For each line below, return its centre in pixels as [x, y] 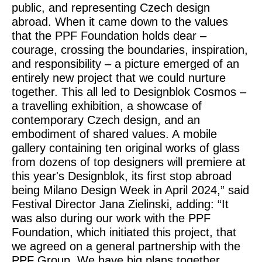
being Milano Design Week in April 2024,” [120, 190]
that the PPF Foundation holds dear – [109, 36]
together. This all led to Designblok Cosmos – [129, 92]
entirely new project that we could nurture [119, 78]
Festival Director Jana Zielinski [90, 204]
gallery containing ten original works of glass [126, 148]
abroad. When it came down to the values [120, 22]
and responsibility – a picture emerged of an [125, 64]
